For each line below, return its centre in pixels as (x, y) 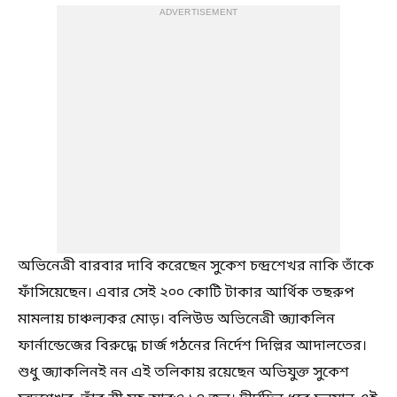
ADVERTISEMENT (198, 13)
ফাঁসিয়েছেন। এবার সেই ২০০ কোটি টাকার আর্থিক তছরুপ (186, 293)
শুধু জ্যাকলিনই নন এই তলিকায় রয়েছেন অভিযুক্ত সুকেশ (183, 373)
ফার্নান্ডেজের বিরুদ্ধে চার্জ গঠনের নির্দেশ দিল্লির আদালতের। (192, 346)
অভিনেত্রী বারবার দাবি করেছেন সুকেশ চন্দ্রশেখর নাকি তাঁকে (196, 267)
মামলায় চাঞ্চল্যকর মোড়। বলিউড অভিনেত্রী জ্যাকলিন (176, 320)
